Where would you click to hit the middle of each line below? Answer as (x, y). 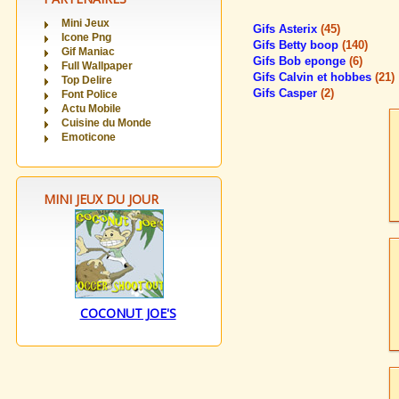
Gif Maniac (88, 52)
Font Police (90, 94)
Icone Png (86, 37)
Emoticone (89, 137)
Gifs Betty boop (297, 45)
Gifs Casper (287, 93)
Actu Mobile (91, 109)
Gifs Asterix (287, 29)
